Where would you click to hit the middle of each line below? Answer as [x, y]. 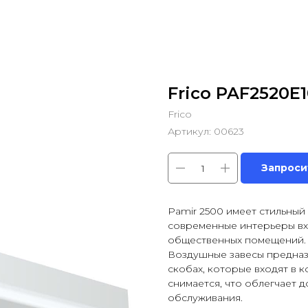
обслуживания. [205, 298]
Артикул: [191, 131]
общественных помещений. [237, 240]
